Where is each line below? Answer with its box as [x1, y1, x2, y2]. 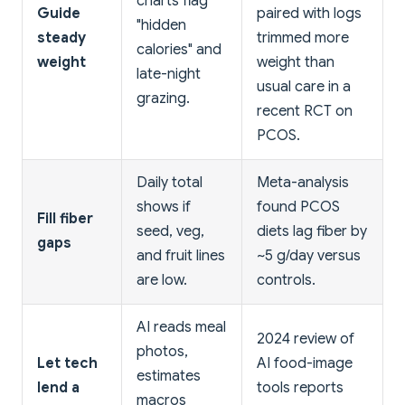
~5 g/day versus [257, 246, 361, 265]
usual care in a [257, 77, 351, 96]
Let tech [37, 353, 98, 372]
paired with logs [257, 4, 362, 23]
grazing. [137, 89, 190, 108]
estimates [137, 366, 201, 385]
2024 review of [257, 329, 354, 348]
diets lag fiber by [257, 221, 367, 240]
